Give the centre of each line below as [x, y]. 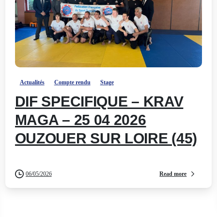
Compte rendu [72, 83]
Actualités [32, 83]
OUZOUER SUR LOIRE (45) [106, 139]
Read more [173, 174]
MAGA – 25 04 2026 [80, 120]
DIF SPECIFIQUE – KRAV [99, 102]
